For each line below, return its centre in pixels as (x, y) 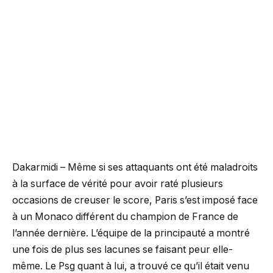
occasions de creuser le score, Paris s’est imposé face (135, 200)
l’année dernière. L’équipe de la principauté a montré (131, 233)
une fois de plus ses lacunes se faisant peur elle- (122, 249)
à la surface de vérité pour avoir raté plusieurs (118, 183)
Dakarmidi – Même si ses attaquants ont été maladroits (135, 167)
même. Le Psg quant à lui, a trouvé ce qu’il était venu (131, 266)
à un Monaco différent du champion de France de (125, 216)
